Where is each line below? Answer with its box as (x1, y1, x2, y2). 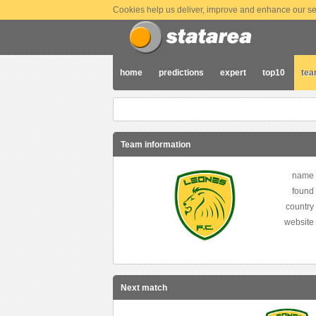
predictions (159, 68, 204, 78)
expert (220, 68, 246, 78)
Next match (121, 283, 167, 293)
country (286, 202, 314, 212)
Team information (121, 140, 190, 150)
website (284, 217, 314, 228)
